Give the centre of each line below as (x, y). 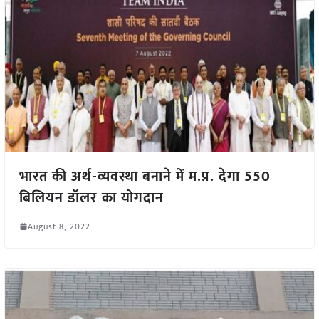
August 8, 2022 (59, 226)
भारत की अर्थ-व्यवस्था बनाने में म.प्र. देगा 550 (145, 176)
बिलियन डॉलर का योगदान (91, 198)
